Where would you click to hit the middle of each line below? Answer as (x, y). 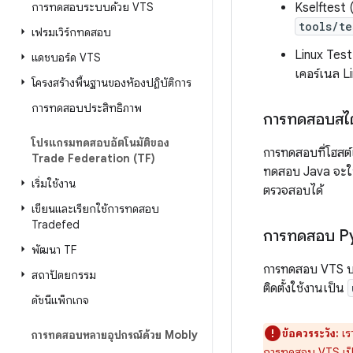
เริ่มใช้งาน (54, 184)
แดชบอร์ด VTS (66, 58)
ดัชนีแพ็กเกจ (60, 300)
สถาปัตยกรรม (64, 275)
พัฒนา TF (54, 250)
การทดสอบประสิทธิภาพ (87, 108)
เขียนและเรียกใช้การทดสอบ (95, 209)
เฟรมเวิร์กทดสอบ (71, 32)
